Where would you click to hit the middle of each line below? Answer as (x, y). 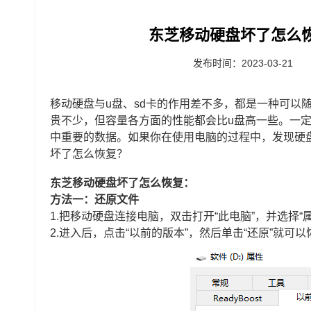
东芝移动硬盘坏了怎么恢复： (122, 183)
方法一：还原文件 (94, 200)
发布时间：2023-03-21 (243, 63)
